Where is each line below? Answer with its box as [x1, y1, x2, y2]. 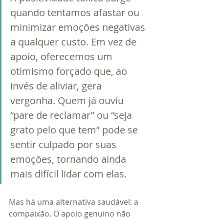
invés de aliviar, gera [10, 79, 104, 93]
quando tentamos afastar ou [10, 6, 142, 20]
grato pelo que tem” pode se [10, 123, 140, 137]
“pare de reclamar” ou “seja [10, 109, 134, 122]
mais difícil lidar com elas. [10, 167, 127, 181]
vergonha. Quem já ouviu [10, 94, 126, 108]
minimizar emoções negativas [10, 21, 148, 34]
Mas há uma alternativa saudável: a [9, 197, 140, 208]
